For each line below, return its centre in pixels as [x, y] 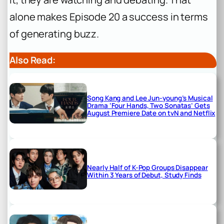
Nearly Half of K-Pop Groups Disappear [147, 168]
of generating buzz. [54, 34]
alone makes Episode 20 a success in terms [109, 17]
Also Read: [32, 60]
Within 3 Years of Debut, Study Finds [144, 175]
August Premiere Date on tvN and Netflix [151, 113]
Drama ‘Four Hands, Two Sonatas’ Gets [148, 106]
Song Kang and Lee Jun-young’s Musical [150, 98]
